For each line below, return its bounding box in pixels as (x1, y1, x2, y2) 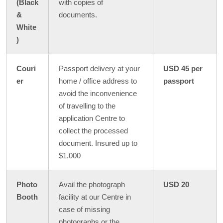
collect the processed (59, 126, 128, 135)
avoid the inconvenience (59, 89, 137, 98)
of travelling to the (59, 102, 115, 110)
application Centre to (59, 114, 125, 122)
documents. (59, 10, 97, 19)
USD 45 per (163, 64, 203, 73)
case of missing (59, 205, 110, 214)
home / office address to (59, 77, 137, 85)
